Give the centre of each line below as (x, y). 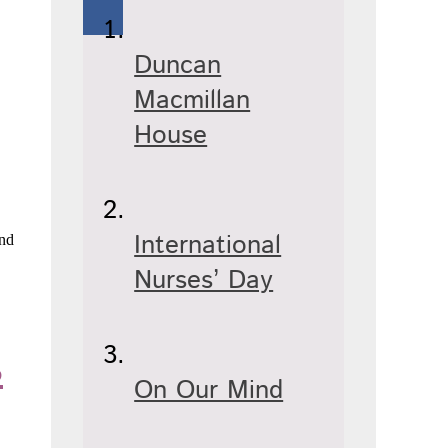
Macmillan (192, 101)
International (208, 246)
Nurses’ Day (204, 281)
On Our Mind (209, 391)
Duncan (178, 66)
